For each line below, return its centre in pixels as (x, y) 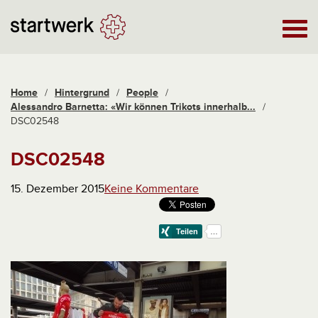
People (142, 93)
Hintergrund (82, 93)
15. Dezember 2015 (57, 189)
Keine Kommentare (152, 189)
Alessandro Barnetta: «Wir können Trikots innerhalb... (133, 107)
